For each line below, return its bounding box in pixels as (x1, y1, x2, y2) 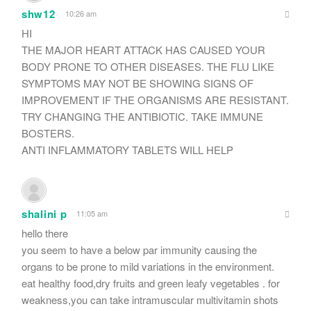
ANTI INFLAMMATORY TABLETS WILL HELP (22, 142, 233, 157)
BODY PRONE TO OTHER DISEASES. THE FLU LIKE (22, 58, 274, 74)
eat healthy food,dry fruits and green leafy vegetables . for (22, 275, 280, 290)
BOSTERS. (22, 125, 74, 140)
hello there (22, 225, 68, 240)
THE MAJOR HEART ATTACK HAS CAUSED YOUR (22, 42, 265, 57)
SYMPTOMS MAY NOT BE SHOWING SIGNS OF (22, 75, 253, 90)
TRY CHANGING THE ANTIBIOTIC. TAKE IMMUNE (22, 108, 263, 124)
